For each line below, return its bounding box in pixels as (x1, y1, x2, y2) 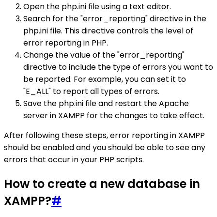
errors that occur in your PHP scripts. (4, 154, 144, 165)
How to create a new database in (4, 175, 200, 192)
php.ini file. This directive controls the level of (23, 25, 193, 36)
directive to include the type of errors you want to (23, 62, 213, 73)
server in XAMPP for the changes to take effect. (23, 110, 204, 121)
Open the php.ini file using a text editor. (23, 1, 171, 12)
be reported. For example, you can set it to (23, 74, 186, 85)
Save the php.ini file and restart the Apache (23, 98, 189, 109)
